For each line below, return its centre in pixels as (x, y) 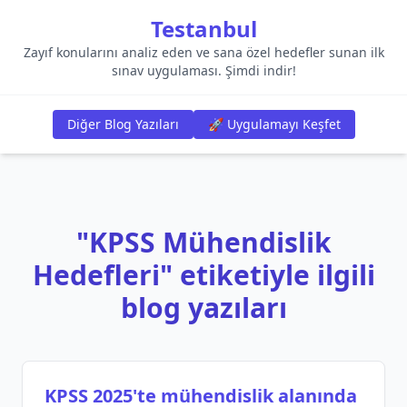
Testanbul (203, 29)
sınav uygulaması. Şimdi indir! (203, 70)
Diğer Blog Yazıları (123, 124)
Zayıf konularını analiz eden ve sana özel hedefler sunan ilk (203, 52)
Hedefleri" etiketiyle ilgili (203, 275)
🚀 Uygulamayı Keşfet (274, 124)
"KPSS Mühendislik (203, 242)
